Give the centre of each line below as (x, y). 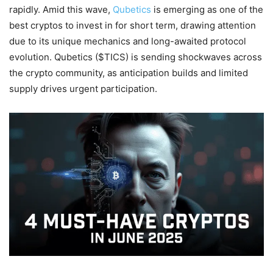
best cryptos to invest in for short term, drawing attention (133, 25)
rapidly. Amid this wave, (61, 9)
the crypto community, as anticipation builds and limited (129, 73)
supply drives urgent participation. (84, 89)
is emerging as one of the (207, 9)
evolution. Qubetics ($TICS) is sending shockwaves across (136, 57)
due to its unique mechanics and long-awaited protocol (128, 41)
